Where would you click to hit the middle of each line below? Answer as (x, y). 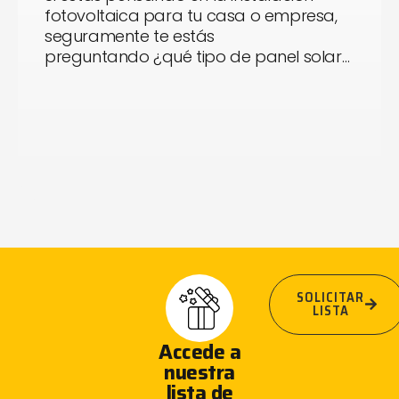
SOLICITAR (330, 297)
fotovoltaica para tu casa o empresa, (191, 15)
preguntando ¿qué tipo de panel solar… (197, 56)
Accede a (199, 351)
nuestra (199, 372)
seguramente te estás (130, 36)
